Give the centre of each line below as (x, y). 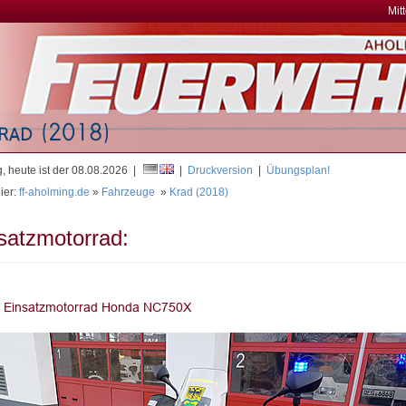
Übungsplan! (298, 170)
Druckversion (220, 170)
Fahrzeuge (128, 192)
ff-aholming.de (54, 192)
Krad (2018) (199, 192)
